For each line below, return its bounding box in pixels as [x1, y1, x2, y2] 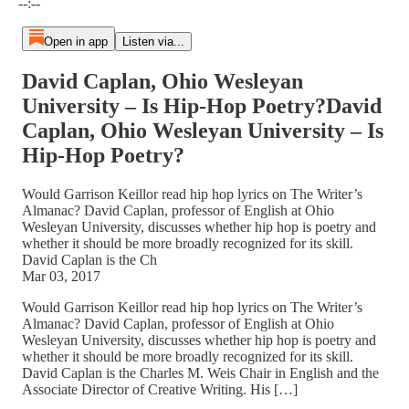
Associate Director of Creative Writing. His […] [22, 381, 298, 397]
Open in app [43, 35, 108, 48]
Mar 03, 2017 [22, 267, 100, 284]
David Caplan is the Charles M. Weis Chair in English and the [22, 364, 379, 381]
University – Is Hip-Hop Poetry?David [22, 93, 382, 118]
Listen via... [121, 35, 184, 48]
